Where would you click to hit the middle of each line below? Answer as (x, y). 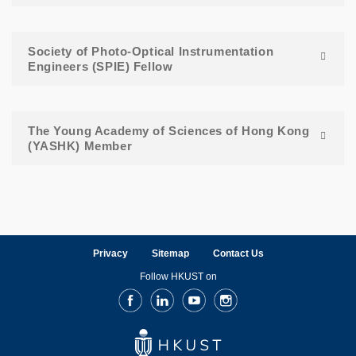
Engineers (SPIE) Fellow (101, 67)
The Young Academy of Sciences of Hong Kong (169, 131)
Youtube (201, 294)
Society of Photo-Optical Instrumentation (151, 52)
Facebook (140, 294)
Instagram (236, 294)
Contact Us (238, 254)
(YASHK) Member (80, 146)
